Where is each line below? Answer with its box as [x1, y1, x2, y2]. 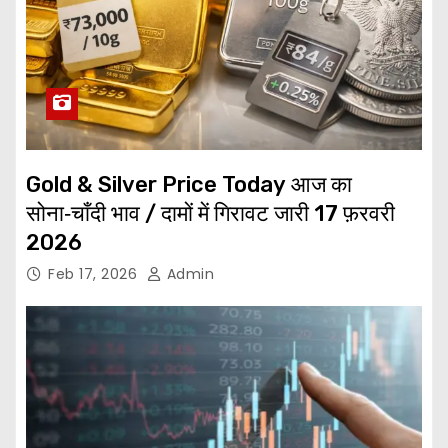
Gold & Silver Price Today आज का [26, 171, 291, 199]
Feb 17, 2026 [48, 264, 142, 285]
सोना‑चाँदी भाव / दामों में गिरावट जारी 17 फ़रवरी [26, 200, 395, 228]
